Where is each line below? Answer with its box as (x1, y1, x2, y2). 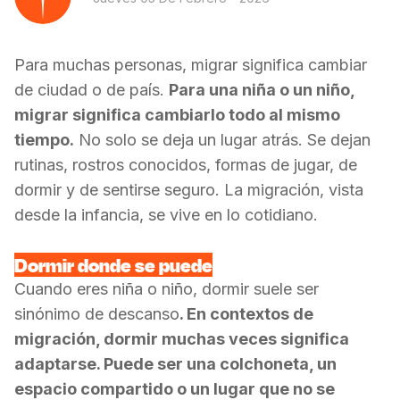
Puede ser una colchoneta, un (104, 354, 337, 373)
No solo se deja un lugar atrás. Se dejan (79, 130, 371, 149)
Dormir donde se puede (14, 253, 212, 277)
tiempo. (14, 130, 74, 149)
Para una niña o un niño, (169, 80, 354, 99)
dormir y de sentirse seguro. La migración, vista (14, 180, 363, 199)
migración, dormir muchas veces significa (14, 329, 349, 348)
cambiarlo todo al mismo (145, 105, 340, 124)
